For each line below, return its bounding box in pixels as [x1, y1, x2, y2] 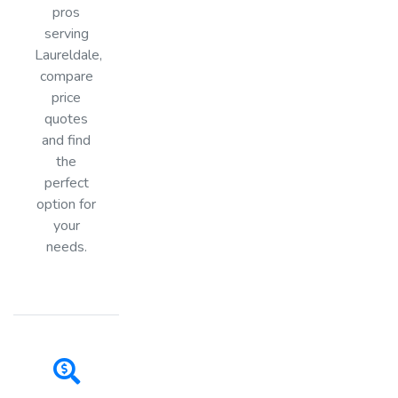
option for [36, 194, 97, 214]
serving [44, 23, 89, 44]
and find [42, 130, 92, 150]
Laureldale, [35, 44, 102, 65]
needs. [45, 236, 87, 257]
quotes [44, 108, 89, 129]
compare [39, 66, 93, 86]
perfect [44, 172, 89, 193]
